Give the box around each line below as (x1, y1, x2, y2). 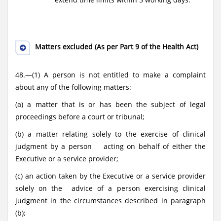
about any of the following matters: (15, 82, 131, 92)
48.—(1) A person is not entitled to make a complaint (15, 70, 206, 79)
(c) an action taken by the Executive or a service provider (15, 171, 206, 181)
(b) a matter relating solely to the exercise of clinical (15, 129, 206, 139)
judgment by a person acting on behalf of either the (15, 142, 206, 151)
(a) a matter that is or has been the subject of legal (15, 100, 206, 109)
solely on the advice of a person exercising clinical (15, 184, 206, 193)
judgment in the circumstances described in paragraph (15, 196, 206, 205)
